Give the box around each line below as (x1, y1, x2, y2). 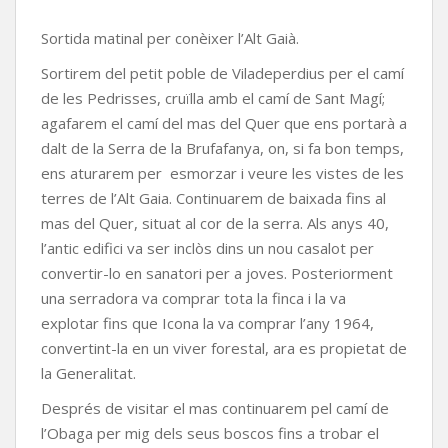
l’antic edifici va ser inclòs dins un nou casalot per (41, 238, 374, 258)
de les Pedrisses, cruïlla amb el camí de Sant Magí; (41, 88, 385, 108)
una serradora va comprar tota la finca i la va (41, 288, 346, 308)
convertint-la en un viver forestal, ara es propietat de (41, 338, 407, 358)
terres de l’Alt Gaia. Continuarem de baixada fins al (41, 188, 386, 208)
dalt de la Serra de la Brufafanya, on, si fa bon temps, (41, 138, 404, 158)
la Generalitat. (41, 363, 136, 383)
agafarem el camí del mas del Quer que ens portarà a (41, 113, 407, 133)
